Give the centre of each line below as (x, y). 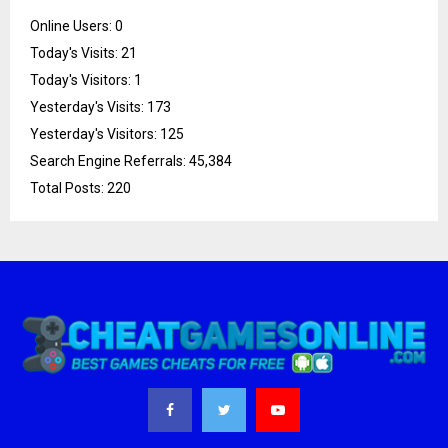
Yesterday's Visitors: (95, 133)
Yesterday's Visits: (88, 106)
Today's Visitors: (82, 79)
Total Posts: (68, 187)
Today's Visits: (75, 52)
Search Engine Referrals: (109, 160)
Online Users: (72, 25)
